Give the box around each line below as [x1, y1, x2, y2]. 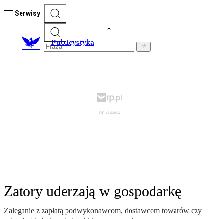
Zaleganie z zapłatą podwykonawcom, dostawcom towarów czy [4, 206, 202, 215]
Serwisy [15, 9, 40, 17]
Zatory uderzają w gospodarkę [4, 183, 181, 199]
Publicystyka [51, 38, 94, 47]
